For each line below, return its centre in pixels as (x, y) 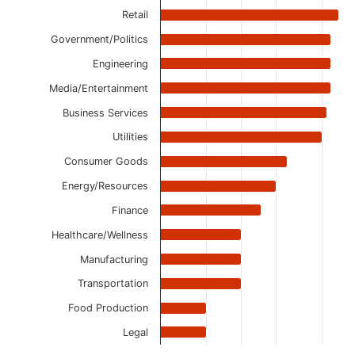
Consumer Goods (106, 161)
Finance (130, 210)
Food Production (108, 308)
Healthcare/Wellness (100, 235)
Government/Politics (99, 39)
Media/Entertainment (99, 88)
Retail (135, 15)
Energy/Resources (105, 186)
